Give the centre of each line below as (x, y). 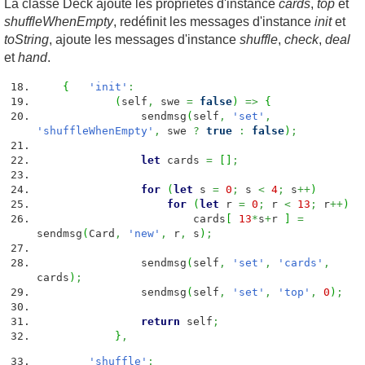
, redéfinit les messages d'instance (214, 22)
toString (26, 40)
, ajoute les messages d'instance (144, 40)
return (161, 321)
